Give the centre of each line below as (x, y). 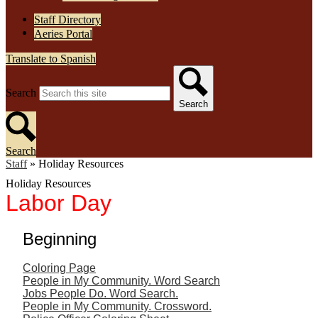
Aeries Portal (63, 33)
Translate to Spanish (51, 58)
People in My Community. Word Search (121, 280)
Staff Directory (67, 20)
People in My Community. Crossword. (117, 306)
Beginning (60, 238)
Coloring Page (59, 268)
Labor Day (59, 203)
